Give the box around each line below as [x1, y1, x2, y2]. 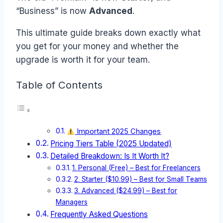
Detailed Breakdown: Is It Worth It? [50, 151, 170, 161]
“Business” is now [16, 6, 89, 16]
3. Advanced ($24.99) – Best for [74, 187, 177, 195]
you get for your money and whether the [16, 41, 179, 52]
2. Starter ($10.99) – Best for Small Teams [74, 175, 207, 184]
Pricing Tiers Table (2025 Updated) [50, 139, 172, 149]
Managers [56, 198, 88, 207]
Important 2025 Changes [75, 127, 161, 136]
